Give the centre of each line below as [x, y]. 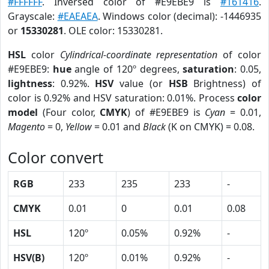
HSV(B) [29, 258]
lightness [30, 83]
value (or [141, 83]
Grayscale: [33, 16]
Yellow [79, 127]
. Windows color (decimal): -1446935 [180, 16]
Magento [26, 127]
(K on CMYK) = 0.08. [210, 127]
